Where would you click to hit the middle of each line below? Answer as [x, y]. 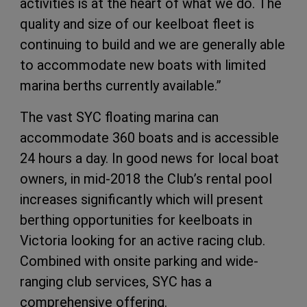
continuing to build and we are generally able [152, 45]
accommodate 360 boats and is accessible [149, 138]
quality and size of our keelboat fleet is [137, 24]
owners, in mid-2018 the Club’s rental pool [146, 179]
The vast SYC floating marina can [119, 118]
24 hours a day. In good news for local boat [149, 159]
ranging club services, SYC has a [116, 282]
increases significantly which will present [142, 200]
